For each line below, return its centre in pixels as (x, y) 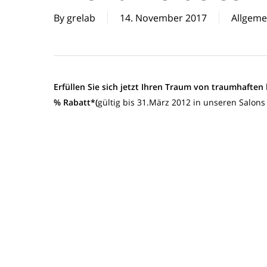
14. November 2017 (163, 18)
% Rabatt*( (76, 102)
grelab (81, 18)
